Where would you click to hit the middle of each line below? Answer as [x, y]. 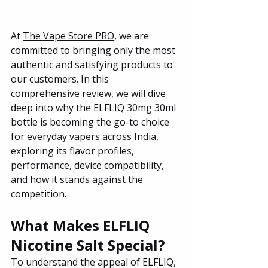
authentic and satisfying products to [93, 64]
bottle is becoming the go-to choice [91, 122]
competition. [39, 194]
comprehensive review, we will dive [89, 93]
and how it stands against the [78, 179]
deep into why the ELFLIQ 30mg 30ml [95, 107]
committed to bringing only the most [94, 50]
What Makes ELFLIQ [82, 225]
